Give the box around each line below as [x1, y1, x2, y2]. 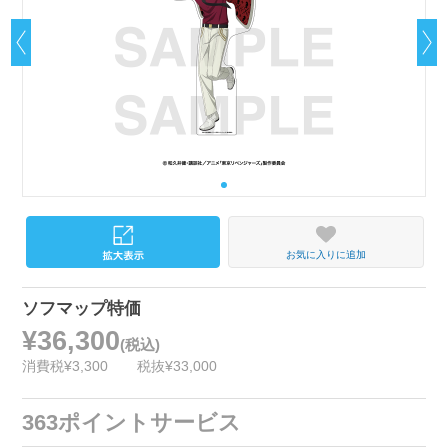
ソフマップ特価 [22, 299, 142, 319]
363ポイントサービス [22, 410, 242, 435]
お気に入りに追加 [285, 249, 366, 261]
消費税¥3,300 [22, 357, 109, 374]
